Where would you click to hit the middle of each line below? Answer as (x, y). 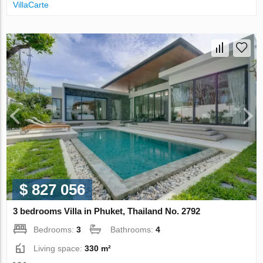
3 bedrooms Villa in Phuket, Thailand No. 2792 (107, 211)
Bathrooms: (133, 230)
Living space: (59, 249)
